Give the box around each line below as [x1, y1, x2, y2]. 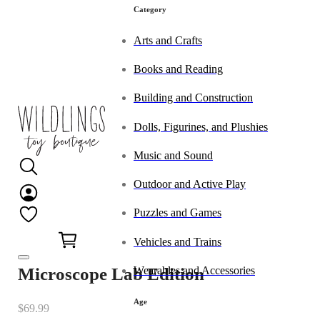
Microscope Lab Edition [18, 264, 205, 284]
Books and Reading [134, 63, 223, 76]
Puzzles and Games [134, 206, 221, 220]
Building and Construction [134, 91, 253, 105]
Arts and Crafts [134, 34, 202, 47]
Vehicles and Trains [134, 235, 221, 249]
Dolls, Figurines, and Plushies [134, 120, 268, 134]
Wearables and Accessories [134, 264, 255, 277]
